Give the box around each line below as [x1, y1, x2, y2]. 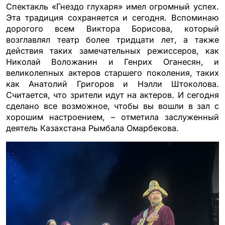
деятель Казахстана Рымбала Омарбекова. [6, 123, 179, 133]
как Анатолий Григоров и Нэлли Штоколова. [6, 78, 219, 89]
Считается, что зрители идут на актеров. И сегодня [6, 89, 219, 100]
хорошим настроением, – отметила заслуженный [6, 111, 219, 122]
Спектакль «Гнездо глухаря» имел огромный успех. [6, 1, 219, 12]
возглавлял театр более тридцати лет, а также [6, 34, 219, 45]
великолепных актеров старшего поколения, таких [6, 67, 219, 78]
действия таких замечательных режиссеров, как [6, 45, 219, 56]
